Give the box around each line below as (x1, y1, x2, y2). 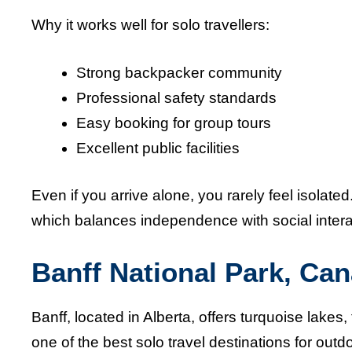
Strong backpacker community (76, 64, 282, 81)
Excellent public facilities (76, 139, 240, 156)
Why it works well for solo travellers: (31, 16, 269, 34)
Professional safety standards (76, 89, 277, 106)
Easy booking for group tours (76, 114, 271, 131)
